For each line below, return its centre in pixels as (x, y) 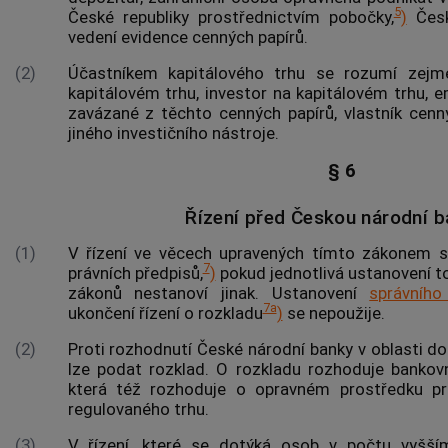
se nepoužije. (333, 312)
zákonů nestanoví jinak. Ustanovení (218, 292)
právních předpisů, (135, 272)
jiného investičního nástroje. (173, 132)
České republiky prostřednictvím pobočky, (230, 16)
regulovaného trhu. (138, 408)
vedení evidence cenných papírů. (187, 36)
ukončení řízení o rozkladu (165, 312)
